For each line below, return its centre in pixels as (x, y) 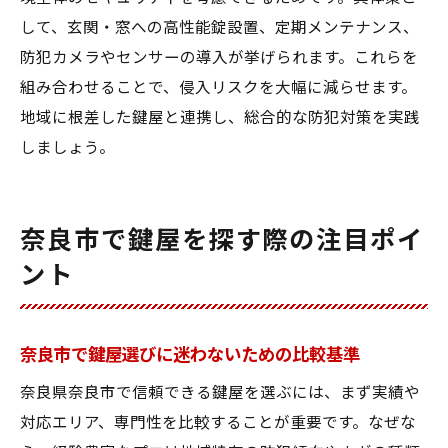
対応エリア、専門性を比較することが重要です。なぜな (218, 423)
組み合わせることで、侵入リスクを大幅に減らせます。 (218, 88)
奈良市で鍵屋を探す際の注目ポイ (222, 240)
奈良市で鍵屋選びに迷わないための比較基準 (190, 355)
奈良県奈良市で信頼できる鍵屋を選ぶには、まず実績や (220, 393)
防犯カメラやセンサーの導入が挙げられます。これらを (219, 58)
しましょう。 (67, 148)
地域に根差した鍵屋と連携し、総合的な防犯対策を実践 (220, 118)
